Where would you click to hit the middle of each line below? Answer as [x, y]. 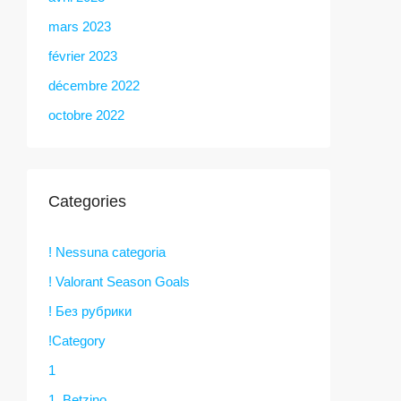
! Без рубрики [90, 311]
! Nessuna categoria [107, 252]
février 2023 [83, 55]
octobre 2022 [86, 115]
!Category [77, 340]
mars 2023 [80, 26]
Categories [87, 201]
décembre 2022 [94, 85]
